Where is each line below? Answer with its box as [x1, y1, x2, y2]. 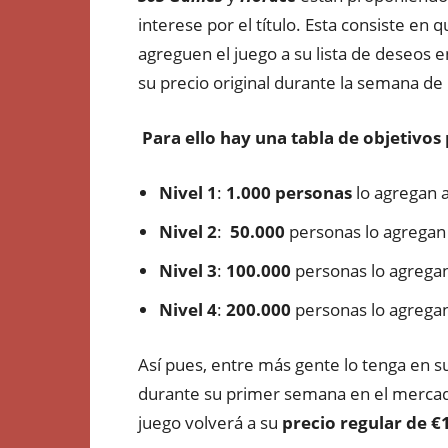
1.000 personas [226, 181, 352, 204]
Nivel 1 [159, 181, 217, 204]
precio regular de [282, 411, 427, 434]
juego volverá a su [138, 411, 282, 434]
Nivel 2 [159, 220, 217, 243]
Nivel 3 [159, 259, 217, 282]
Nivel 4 [159, 298, 217, 321]
